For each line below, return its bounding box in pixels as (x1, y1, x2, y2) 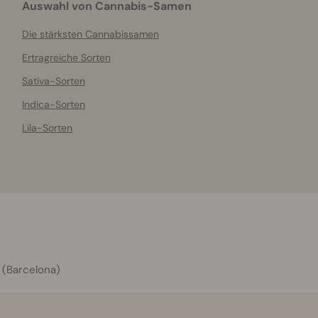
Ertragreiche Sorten (22, 51, 111, 64)
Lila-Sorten (22, 121, 72, 134)
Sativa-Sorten (22, 75, 85, 87)
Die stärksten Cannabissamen (22, 28, 159, 40)
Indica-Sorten (22, 98, 85, 111)
